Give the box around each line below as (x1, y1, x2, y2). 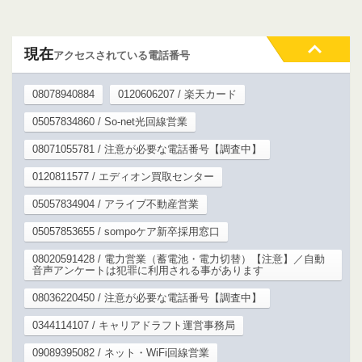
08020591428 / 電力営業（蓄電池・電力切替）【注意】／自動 (32, 253, 325, 266)
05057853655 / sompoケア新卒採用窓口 (32, 225, 220, 238)
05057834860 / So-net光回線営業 (32, 116, 187, 128)
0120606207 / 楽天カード (118, 88, 237, 101)
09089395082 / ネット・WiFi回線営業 (32, 347, 209, 360)
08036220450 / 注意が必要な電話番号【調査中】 (32, 292, 262, 305)
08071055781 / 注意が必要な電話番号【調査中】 (32, 143, 262, 156)
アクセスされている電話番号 (53, 49, 190, 62)
